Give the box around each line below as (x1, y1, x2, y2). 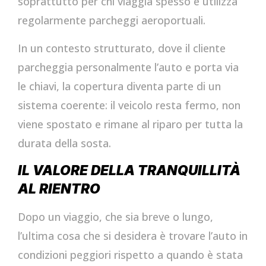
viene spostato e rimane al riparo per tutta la (18, 116, 243, 131)
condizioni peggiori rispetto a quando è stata (18, 248, 243, 262)
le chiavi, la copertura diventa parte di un (18, 78, 221, 93)
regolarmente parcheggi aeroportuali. (18, 13, 205, 28)
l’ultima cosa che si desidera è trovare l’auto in (18, 229, 248, 243)
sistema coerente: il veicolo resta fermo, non (18, 97, 240, 112)
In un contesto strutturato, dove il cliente (18, 40, 226, 55)
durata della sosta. (18, 135, 111, 150)
